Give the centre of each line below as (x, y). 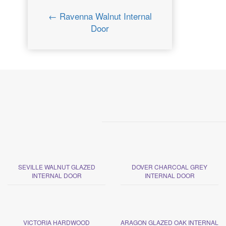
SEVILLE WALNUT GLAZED (56, 166)
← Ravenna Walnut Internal (100, 16)
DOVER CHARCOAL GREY (169, 166)
